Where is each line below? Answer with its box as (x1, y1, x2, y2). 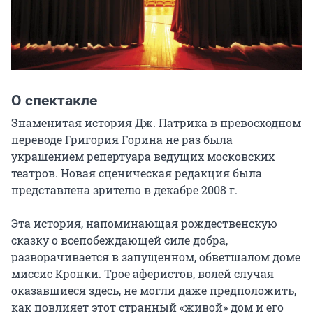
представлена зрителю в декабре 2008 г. (11, 182, 238, 197)
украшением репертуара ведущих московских (11, 148, 275, 163)
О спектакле (11, 92, 97, 109)
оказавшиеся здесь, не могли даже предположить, (11, 282, 296, 298)
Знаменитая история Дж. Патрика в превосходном (11, 115, 301, 130)
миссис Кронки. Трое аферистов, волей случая (11, 265, 274, 281)
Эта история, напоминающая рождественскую (11, 215, 277, 231)
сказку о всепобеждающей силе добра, (11, 232, 228, 247)
